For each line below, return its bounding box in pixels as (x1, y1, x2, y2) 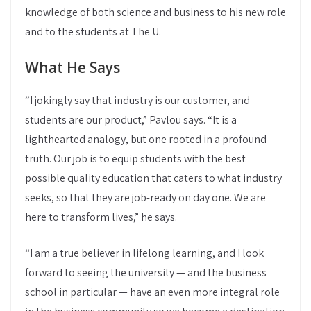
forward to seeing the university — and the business (25, 265, 267, 280)
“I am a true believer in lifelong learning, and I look (25, 246, 264, 260)
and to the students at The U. (25, 24, 161, 39)
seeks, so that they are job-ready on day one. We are (25, 190, 266, 205)
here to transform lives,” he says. (25, 210, 177, 224)
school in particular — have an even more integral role (25, 285, 280, 299)
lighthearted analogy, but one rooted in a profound (25, 132, 267, 146)
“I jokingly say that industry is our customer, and (25, 93, 250, 108)
